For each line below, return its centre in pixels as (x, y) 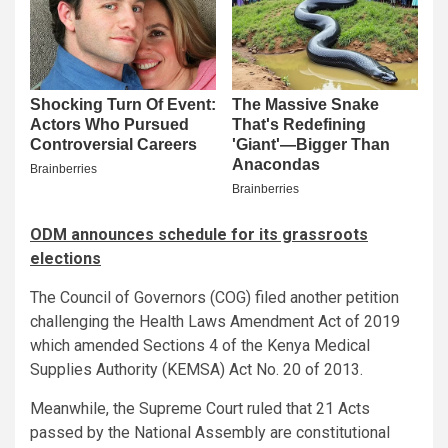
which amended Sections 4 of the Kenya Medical (200, 346)
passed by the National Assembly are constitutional (210, 433)
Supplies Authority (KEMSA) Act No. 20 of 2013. (196, 370)
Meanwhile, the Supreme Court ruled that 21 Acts (200, 409)
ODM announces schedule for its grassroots (199, 235)
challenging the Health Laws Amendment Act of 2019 (215, 322)
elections (65, 259)
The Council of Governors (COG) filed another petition (214, 298)
